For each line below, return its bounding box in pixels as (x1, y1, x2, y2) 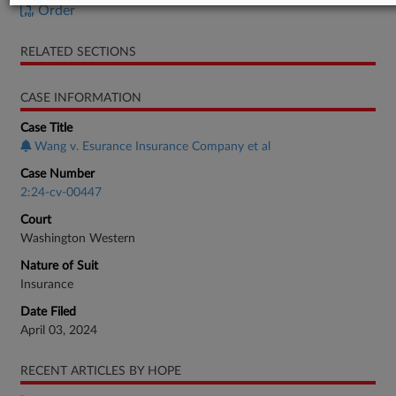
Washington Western (20, 232, 135, 245)
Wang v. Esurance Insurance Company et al (34, 141, 270, 153)
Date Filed (20, 306, 76, 318)
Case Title (20, 122, 72, 134)
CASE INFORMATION (20, 92, 141, 104)
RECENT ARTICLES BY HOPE (20, 365, 181, 377)
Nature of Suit (20, 260, 98, 272)
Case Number (20, 168, 95, 180)
